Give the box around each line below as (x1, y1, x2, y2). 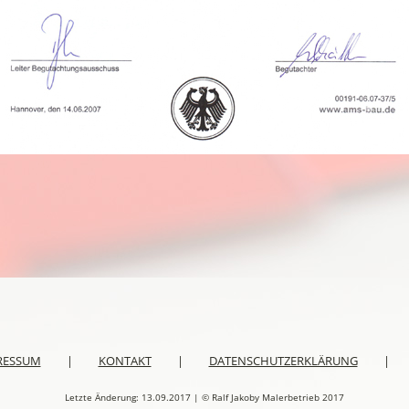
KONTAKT (98, 352, 152, 370)
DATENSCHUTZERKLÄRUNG (208, 352, 358, 370)
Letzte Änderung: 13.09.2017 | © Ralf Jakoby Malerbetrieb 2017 (65, 391, 344, 404)
